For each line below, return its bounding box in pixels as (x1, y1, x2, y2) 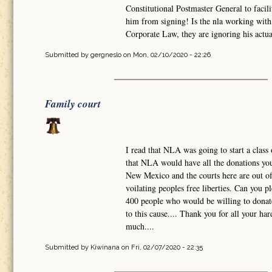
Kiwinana (90, 243, 120, 251)
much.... (125, 220, 154, 232)
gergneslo (90, 50, 121, 59)
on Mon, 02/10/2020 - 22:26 (121, 50, 211, 59)
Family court (45, 96, 101, 111)
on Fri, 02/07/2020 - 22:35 (120, 243, 203, 251)
